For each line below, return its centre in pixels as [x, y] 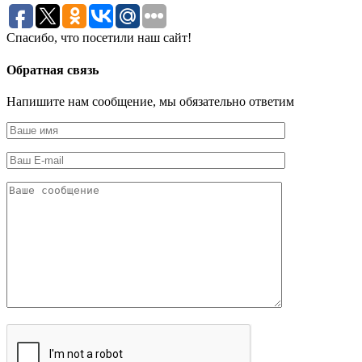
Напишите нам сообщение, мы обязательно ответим [150, 101]
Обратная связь [53, 69]
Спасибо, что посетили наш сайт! [99, 38]
